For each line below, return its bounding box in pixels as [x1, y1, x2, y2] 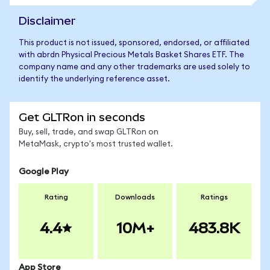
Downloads [115, 193, 155, 201]
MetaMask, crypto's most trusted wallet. [19, 140, 173, 148]
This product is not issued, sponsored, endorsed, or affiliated [19, 39, 250, 47]
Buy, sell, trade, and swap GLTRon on [19, 128, 159, 136]
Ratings [200, 193, 228, 201]
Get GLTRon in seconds [19, 111, 145, 124]
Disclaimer [19, 14, 76, 27]
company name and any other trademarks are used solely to [19, 63, 250, 71]
